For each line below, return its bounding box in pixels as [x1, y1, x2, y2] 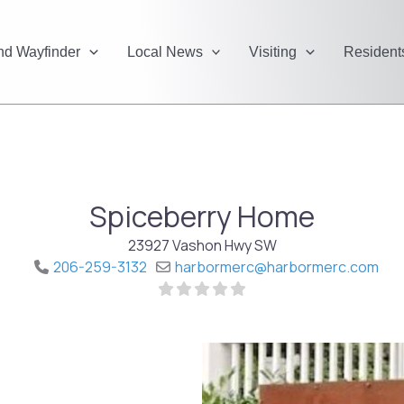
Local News [126, 43, 203, 60]
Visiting [249, 43, 298, 60]
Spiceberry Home [89, 197, 315, 237]
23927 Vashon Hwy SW [127, 235, 277, 256]
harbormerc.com [267, 257, 379, 278]
